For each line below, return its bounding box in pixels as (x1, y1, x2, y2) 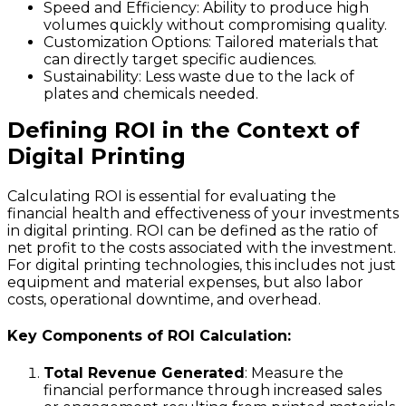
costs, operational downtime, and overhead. (7, 291, 321, 309)
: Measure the (245, 363, 343, 382)
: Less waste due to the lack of (139, 68, 354, 86)
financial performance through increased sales (43, 381, 382, 399)
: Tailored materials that (208, 34, 379, 52)
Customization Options (43, 34, 208, 52)
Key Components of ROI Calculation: (7, 327, 291, 345)
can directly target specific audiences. (43, 51, 316, 69)
